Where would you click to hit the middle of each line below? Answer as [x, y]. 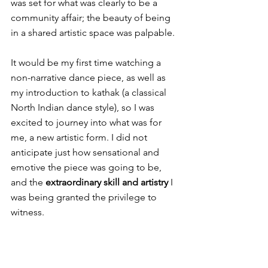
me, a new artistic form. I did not [80, 137]
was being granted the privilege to [85, 197]
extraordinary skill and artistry [107, 182]
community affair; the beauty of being [92, 18]
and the [28, 182]
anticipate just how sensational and [86, 152]
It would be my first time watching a [87, 63]
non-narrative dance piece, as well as [89, 77]
